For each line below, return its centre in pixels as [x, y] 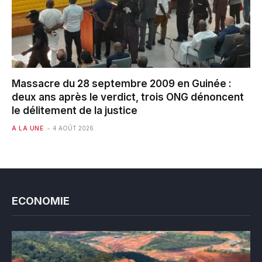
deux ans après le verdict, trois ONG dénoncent [128, 97]
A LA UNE [27, 128]
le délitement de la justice [75, 111]
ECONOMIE [41, 201]
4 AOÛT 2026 [73, 128]
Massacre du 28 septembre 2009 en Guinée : [122, 84]
